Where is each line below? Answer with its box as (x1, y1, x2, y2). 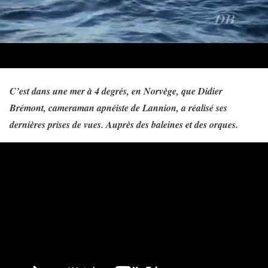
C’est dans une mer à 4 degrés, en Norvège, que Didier (10, 84, 223, 98)
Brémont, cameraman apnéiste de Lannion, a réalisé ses (10, 101, 227, 114)
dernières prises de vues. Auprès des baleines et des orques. (10, 118, 238, 131)
